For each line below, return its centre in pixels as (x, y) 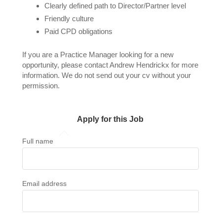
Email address (44, 184)
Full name (37, 141)
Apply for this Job (110, 119)
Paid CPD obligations (78, 31)
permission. (42, 85)
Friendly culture (69, 18)
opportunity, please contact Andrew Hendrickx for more (110, 65)
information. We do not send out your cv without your (106, 75)
